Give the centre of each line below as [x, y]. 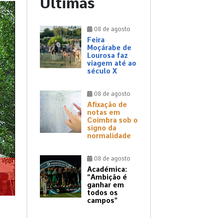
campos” [102, 201]
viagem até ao [112, 64]
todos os [102, 193]
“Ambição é [107, 177]
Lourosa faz [108, 56]
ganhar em [106, 185]
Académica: [107, 170]
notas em [104, 113]
